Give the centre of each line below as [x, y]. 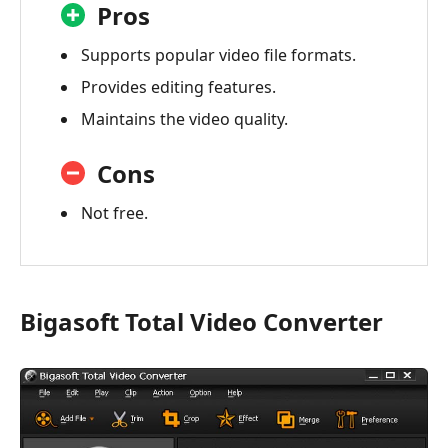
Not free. [114, 213]
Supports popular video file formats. [218, 55]
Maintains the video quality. [184, 119]
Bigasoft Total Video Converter [201, 321]
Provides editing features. [178, 87]
